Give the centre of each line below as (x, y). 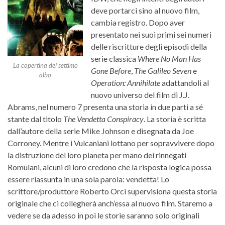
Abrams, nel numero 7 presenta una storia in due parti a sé (105, 106)
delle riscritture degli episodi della (149, 46)
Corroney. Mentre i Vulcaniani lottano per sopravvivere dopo (111, 143)
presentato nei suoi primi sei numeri (151, 34)
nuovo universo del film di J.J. (140, 94)
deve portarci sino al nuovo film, (145, 10)
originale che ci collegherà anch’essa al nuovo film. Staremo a (110, 203)
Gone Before (111, 70)
